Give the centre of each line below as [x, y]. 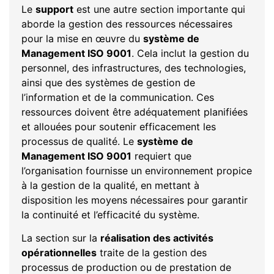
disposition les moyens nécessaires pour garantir [135, 200]
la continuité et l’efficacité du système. [110, 214]
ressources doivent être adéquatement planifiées [135, 112]
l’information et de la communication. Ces [118, 97]
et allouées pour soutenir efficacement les [119, 126]
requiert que [161, 156]
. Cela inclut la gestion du [190, 53]
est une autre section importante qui [159, 9]
